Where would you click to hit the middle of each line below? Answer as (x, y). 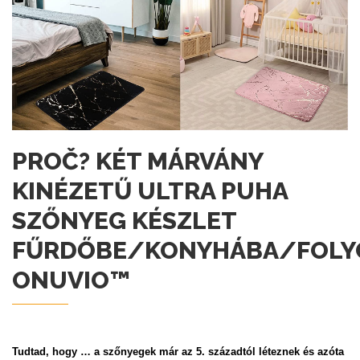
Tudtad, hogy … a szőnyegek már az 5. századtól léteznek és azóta (178, 352)
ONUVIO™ (71, 280)
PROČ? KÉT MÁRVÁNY (137, 162)
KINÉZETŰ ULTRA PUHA (150, 191)
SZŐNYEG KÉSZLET (124, 221)
